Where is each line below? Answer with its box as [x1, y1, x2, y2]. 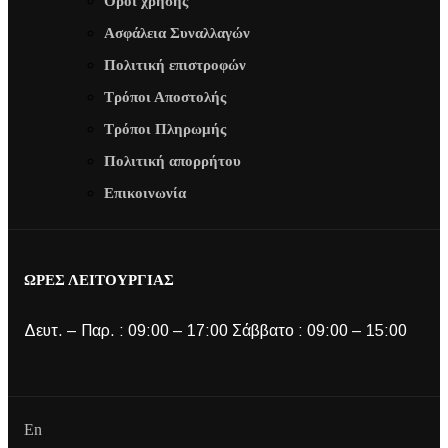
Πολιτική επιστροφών [104, 57, 246, 74]
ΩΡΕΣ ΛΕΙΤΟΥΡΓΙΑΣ [24, 272, 174, 289]
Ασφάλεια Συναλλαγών [104, 25, 250, 42]
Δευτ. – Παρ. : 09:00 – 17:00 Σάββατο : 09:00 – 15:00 [24, 322, 407, 340]
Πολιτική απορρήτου [104, 153, 241, 170]
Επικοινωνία [104, 185, 186, 202]
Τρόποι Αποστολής [104, 89, 226, 106]
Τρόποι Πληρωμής [104, 121, 226, 138]
